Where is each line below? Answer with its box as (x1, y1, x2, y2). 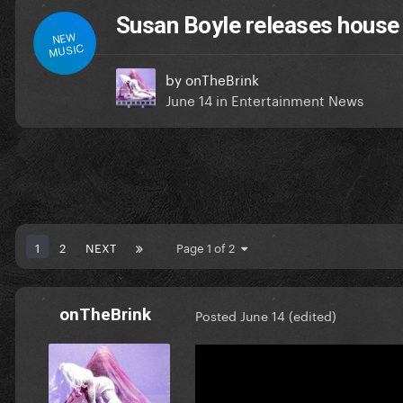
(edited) (289, 305, 336, 326)
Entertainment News (231, 87, 363, 110)
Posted (195, 305, 240, 326)
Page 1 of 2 (176, 237, 241, 255)
